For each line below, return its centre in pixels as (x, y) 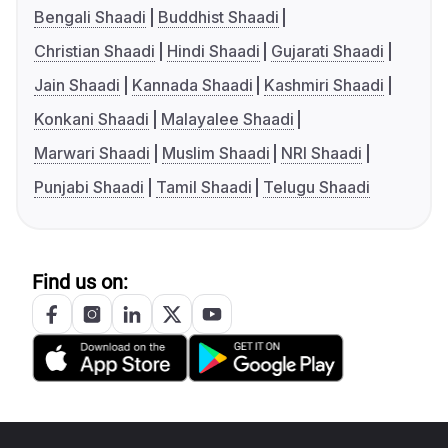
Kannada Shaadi (192, 85)
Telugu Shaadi (317, 187)
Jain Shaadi (77, 85)
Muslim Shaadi (215, 153)
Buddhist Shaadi (218, 17)
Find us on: (80, 282)
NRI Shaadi (322, 153)
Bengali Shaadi (90, 17)
